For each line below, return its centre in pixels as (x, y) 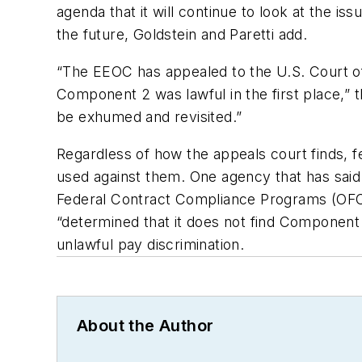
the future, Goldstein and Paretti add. (182, 35)
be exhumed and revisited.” (149, 117)
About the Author (145, 325)
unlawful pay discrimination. (151, 244)
